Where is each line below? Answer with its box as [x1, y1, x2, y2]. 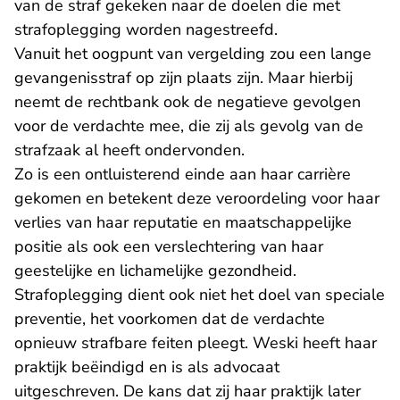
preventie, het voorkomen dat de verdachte [14, 308, 325, 329]
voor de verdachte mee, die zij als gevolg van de [14, 115, 363, 137]
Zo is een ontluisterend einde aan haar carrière [14, 163, 351, 185]
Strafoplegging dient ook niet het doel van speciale [14, 284, 385, 305]
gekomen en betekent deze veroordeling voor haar [14, 187, 379, 209]
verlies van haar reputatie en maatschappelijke [14, 212, 352, 233]
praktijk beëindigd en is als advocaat [14, 356, 279, 378]
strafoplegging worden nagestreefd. [14, 19, 278, 40]
